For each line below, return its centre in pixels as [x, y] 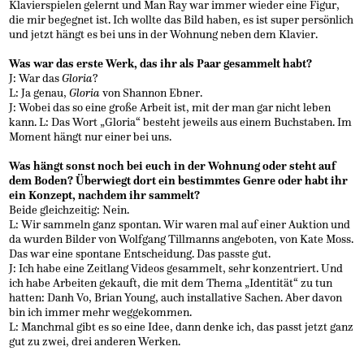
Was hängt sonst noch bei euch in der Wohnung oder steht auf [173, 167]
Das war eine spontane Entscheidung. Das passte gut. [140, 254]
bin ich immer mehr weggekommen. [101, 313]
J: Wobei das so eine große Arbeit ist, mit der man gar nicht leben [170, 108]
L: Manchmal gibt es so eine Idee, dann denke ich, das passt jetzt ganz [182, 327]
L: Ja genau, [39, 93]
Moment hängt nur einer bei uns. [91, 137]
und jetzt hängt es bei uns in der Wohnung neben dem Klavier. [164, 35]
